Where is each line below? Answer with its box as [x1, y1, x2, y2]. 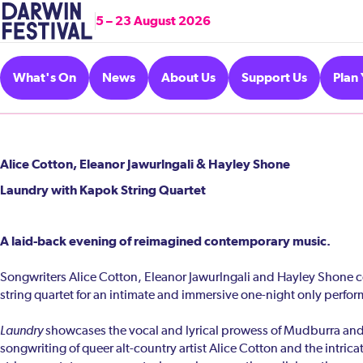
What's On [13, 70, 76, 85]
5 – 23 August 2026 [96, 13, 211, 28]
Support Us [241, 70, 307, 85]
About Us [161, 70, 216, 85]
